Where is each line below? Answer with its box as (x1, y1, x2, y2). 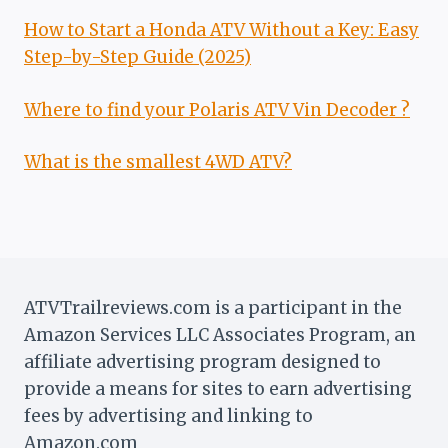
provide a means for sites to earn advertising (24, 377, 412, 400)
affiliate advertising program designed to (24, 350, 381, 373)
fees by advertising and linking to (24, 404, 313, 427)
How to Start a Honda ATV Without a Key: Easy (24, 19, 419, 42)
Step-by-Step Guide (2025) (24, 46, 251, 69)
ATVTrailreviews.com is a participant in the (24, 296, 402, 319)
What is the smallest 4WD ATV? (24, 151, 292, 174)
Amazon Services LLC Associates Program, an (24, 323, 416, 346)
